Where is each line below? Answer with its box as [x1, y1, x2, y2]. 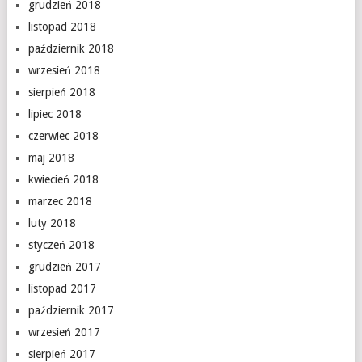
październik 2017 [27, 304, 114, 317]
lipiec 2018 [27, 107, 82, 120]
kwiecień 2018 [27, 173, 99, 186]
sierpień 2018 [27, 86, 95, 99]
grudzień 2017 [27, 260, 101, 273]
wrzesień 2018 [27, 64, 100, 77]
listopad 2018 [27, 20, 96, 33]
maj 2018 [27, 151, 74, 164]
